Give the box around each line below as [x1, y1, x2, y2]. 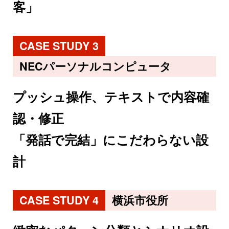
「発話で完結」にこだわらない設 [13, 130, 209, 149]
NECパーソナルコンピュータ [19, 58, 171, 75]
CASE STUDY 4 [19, 192, 99, 209]
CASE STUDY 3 [19, 38, 99, 54]
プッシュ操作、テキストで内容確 [13, 87, 209, 106]
